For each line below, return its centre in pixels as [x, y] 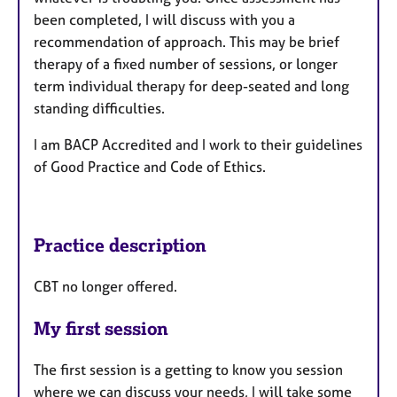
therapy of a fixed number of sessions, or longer [186, 64]
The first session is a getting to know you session [188, 369]
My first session [101, 328]
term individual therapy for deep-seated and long [191, 86]
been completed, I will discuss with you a [164, 20]
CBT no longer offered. [105, 286]
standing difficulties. [99, 109]
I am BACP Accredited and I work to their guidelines [198, 145]
